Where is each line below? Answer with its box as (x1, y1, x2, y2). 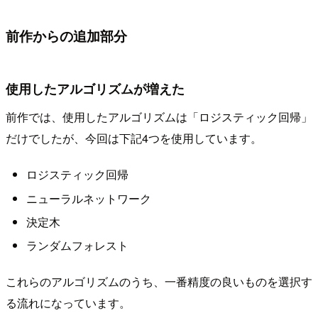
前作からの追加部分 (6, 26, 127, 46)
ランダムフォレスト (26, 237, 128, 254)
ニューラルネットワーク (26, 190, 151, 207)
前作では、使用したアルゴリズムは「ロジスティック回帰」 (6, 108, 312, 125)
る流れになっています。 (6, 294, 131, 311)
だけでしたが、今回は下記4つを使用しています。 (6, 129, 262, 146)
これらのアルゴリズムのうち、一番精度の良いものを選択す (6, 273, 312, 290)
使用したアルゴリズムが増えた (6, 79, 185, 98)
